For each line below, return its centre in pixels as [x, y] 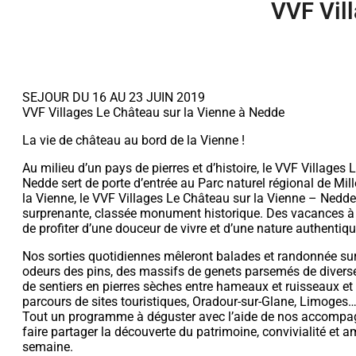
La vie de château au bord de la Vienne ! [133, 140]
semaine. [48, 346]
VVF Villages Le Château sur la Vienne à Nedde [153, 112]
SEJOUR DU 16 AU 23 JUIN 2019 [114, 97]
